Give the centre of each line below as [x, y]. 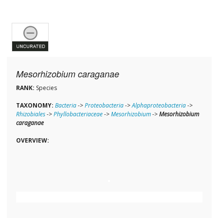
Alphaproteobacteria [159, 106]
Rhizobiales [30, 114]
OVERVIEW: [32, 141]
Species [45, 88]
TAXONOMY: [35, 106]
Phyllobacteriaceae [78, 114]
